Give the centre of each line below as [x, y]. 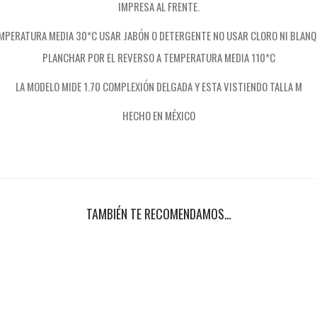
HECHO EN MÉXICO [158, 115]
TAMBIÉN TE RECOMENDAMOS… [158, 214]
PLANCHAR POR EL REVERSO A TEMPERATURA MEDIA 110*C [158, 57]
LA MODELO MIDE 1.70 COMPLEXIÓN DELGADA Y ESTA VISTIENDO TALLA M [158, 86]
